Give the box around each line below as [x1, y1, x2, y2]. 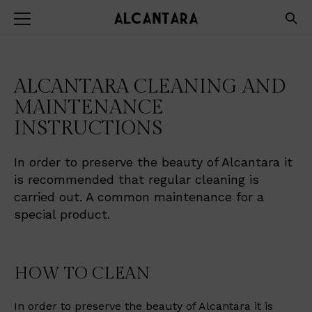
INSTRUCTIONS [14, 117, 163, 140]
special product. [14, 207, 110, 221]
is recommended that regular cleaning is [14, 172, 259, 187]
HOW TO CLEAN [14, 264, 150, 283]
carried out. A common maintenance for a [14, 189, 264, 204]
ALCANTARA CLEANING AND [14, 75, 286, 98]
